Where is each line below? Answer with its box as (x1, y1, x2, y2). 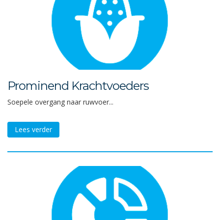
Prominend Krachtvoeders (7, 79, 149, 93)
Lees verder (15, 125, 52, 134)
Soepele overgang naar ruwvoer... (7, 97, 113, 107)
